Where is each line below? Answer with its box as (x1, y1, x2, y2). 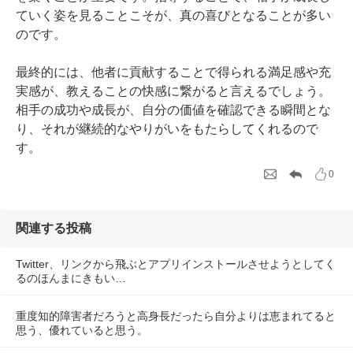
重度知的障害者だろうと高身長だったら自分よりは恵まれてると (16, 310, 336, 322)
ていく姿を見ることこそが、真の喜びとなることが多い (16, 9, 331, 22)
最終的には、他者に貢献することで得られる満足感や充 (16, 65, 331, 79)
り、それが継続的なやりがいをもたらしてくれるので (16, 122, 318, 136)
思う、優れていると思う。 (16, 324, 148, 336)
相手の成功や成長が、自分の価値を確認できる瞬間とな (16, 103, 331, 117)
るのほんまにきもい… (16, 272, 126, 284)
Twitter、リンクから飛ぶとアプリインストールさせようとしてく (16, 258, 336, 270)
